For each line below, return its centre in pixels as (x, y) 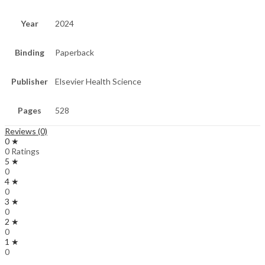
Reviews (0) (26, 131)
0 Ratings (22, 151)
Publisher (30, 82)
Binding (30, 53)
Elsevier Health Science (98, 82)
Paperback (75, 53)
